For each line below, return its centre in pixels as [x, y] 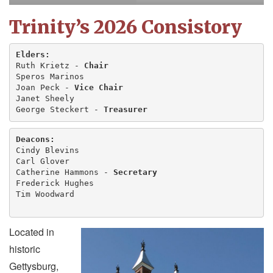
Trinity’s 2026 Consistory [126, 27]
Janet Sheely [45, 99]
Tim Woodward [45, 194]
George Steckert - [59, 110]
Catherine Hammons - [64, 172]
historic [25, 249]
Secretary [135, 172]
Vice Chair [98, 88]
